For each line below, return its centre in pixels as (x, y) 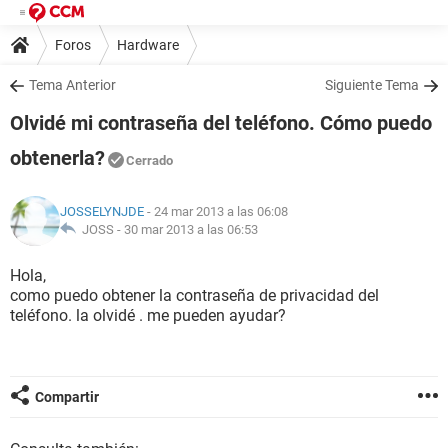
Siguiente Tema (372, 85)
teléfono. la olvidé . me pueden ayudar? (148, 315)
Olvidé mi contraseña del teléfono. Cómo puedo (221, 123)
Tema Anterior (72, 85)
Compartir (67, 397)
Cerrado (149, 160)
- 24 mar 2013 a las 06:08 (216, 211)
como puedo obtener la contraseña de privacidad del (194, 295)
